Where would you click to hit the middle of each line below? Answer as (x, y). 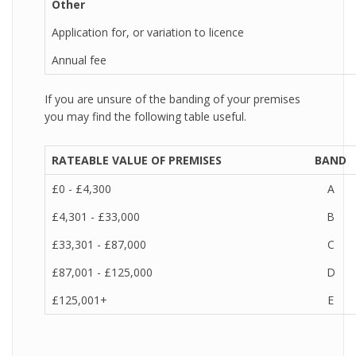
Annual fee (79, 60)
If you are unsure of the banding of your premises (172, 99)
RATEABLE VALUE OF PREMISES (137, 160)
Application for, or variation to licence (148, 32)
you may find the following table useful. (145, 116)
